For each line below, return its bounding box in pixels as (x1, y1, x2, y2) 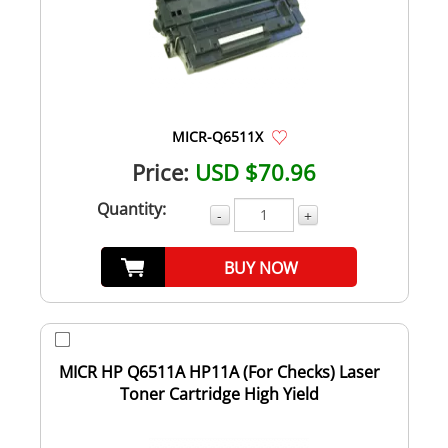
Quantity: (97, 197, 166, 220)
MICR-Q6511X (171, 126, 263, 146)
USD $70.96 (195, 156, 316, 187)
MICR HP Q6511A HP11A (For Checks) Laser (58, 360, 380, 383)
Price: (132, 156, 189, 187)
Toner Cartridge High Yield (119, 382, 319, 405)
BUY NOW (224, 256, 299, 279)
